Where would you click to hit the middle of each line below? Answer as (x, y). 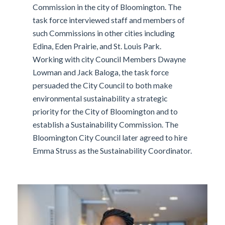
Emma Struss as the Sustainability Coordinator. (113, 151)
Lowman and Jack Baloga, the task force (101, 72)
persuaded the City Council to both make (103, 85)
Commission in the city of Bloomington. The (107, 7)
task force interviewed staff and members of (109, 20)
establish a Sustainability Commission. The (106, 125)
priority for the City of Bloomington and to (105, 111)
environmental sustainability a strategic (100, 98)
